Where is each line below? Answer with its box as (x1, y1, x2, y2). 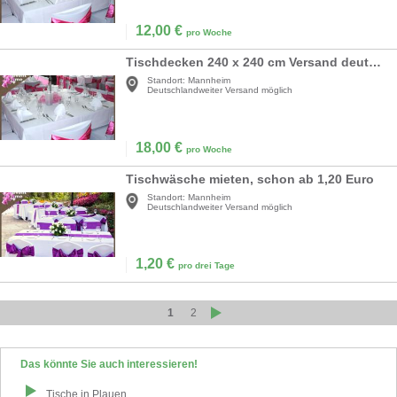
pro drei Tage (178, 261, 235, 271)
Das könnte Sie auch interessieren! (20, 358, 198, 371)
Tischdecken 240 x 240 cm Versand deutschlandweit (369, 55, 381, 70)
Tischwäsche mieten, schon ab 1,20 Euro (126, 172, 374, 187)
